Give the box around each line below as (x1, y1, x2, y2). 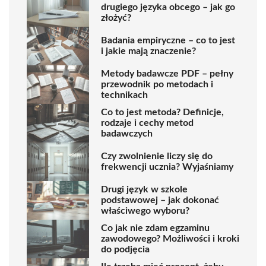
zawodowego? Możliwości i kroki (101, 234, 239, 244)
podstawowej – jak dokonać (101, 195, 219, 205)
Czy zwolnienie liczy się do (101, 151, 213, 161)
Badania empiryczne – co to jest (101, 36, 235, 46)
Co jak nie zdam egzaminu (101, 223, 210, 233)
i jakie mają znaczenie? (101, 46, 196, 56)
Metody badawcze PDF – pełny (101, 69, 233, 79)
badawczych (101, 129, 153, 139)
